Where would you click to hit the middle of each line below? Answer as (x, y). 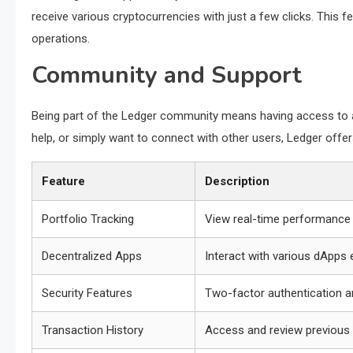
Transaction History (93, 330)
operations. (61, 39)
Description (237, 181)
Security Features (87, 293)
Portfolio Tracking (88, 219)
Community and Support (167, 75)
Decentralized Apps (92, 256)
